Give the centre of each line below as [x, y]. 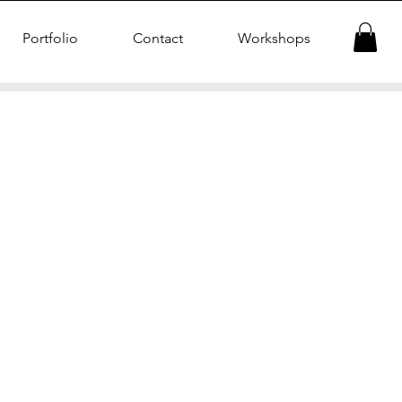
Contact [157, 38]
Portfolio [50, 38]
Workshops [274, 38]
